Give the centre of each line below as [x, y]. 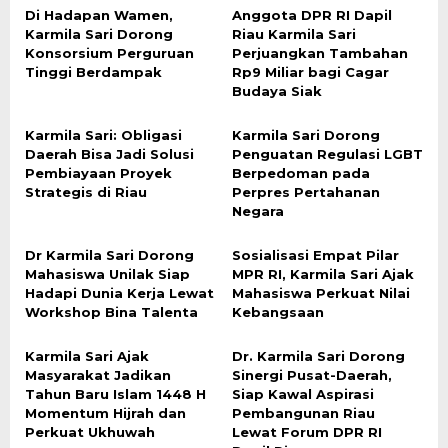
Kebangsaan [277, 311]
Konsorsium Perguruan [109, 52]
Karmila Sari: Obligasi [103, 134]
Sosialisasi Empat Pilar [315, 254]
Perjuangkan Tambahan [319, 52]
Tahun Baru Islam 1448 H [115, 393]
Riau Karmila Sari [293, 33]
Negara [257, 210]
